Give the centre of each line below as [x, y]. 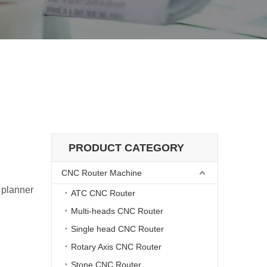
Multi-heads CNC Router [117, 211]
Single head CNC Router [117, 229]
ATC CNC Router [103, 193]
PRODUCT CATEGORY [126, 148]
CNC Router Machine [102, 173]
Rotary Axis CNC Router [116, 247]
